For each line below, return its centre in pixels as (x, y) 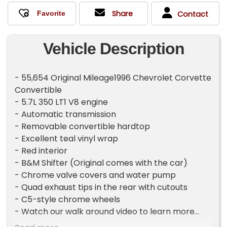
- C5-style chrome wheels (68, 200)
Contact (193, 14)
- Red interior (41, 151)
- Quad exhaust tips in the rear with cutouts (101, 187)
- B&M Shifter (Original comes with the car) (101, 163)
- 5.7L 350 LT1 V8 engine (62, 102)
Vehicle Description (113, 49)
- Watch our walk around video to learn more (105, 212)
